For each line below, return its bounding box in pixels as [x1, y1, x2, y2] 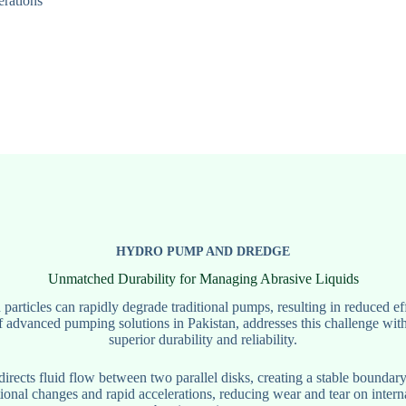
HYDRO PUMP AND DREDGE [116, 244, 290, 258]
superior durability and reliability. [109, 331, 297, 347]
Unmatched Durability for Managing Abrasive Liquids [47, 270, 359, 286]
